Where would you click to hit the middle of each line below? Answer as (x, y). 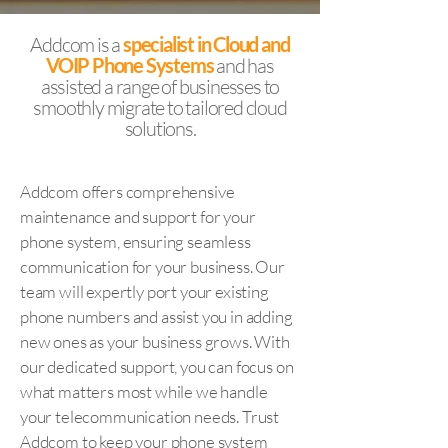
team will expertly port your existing (144, 291)
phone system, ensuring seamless (135, 241)
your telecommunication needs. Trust (150, 416)
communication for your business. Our (152, 266)
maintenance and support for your (138, 216)
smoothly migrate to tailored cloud (160, 107)
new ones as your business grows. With (155, 341)
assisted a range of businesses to (160, 86)
